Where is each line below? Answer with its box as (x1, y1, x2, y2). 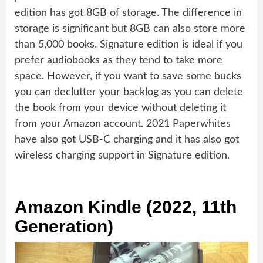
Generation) (15, 216, 113, 236)
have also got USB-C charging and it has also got (15, 134, 239, 145)
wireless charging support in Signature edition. (15, 150, 230, 161)
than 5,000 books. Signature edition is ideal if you (15, 39, 242, 50)
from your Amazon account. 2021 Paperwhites (15, 118, 231, 129)
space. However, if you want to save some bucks (15, 70, 241, 82)
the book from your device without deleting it (15, 102, 226, 113)
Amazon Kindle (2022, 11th (15, 197, 237, 217)
